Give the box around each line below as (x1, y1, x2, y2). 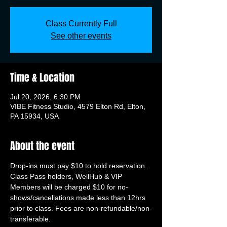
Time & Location (10, 70, 74, 85)
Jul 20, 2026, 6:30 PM (10, 93, 81, 101)
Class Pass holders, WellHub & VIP (10, 172, 124, 180)
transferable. (10, 215, 51, 223)
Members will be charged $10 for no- (10, 183, 128, 191)
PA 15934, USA (10, 112, 59, 120)
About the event (10, 138, 74, 154)
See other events (51, 31, 111, 40)
